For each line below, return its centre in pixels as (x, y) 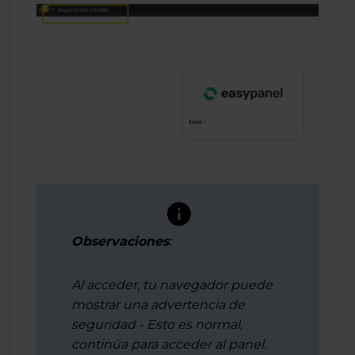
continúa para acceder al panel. (169, 344)
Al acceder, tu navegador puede (172, 284)
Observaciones (120, 241)
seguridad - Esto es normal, (157, 324)
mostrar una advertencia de (158, 304)
